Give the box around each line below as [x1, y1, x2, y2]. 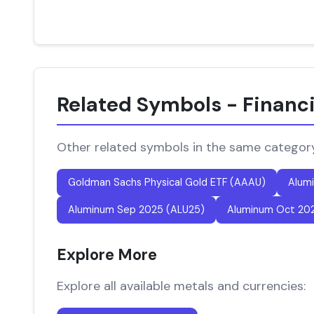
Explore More [57, 245, 157, 265]
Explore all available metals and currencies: [57, 278, 306, 294]
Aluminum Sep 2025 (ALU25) [68, 203, 205, 216]
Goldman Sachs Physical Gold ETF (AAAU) [68, 176, 266, 189]
